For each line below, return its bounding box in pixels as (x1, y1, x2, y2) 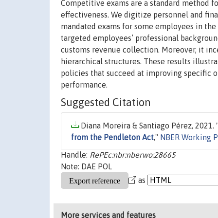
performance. (61, 80, 108, 90)
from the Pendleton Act (71, 133, 154, 142)
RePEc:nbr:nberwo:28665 (90, 150, 176, 160)
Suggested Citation (61, 96, 151, 109)
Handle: (61, 150, 90, 160)
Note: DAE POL (61, 162, 112, 171)
